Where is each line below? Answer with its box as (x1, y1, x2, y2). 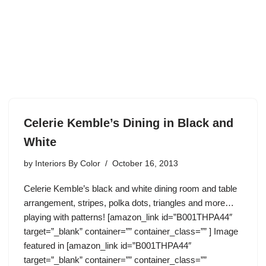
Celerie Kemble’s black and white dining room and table (24, 183, 237, 194)
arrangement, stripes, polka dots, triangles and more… (24, 198, 234, 208)
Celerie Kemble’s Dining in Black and (24, 116, 233, 129)
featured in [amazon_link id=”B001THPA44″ (24, 240, 191, 251)
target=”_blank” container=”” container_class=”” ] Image (24, 226, 238, 236)
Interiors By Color (35, 159, 100, 168)
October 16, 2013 (112, 159, 178, 168)
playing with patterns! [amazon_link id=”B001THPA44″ (24, 212, 232, 222)
